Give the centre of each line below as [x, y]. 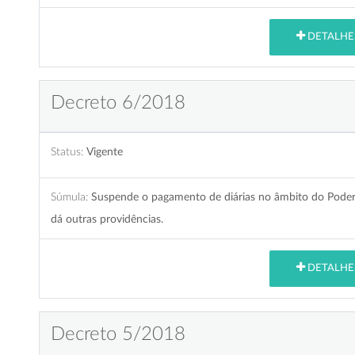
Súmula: [69, 197]
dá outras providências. [107, 219]
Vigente [105, 151]
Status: [67, 151]
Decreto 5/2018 [118, 334]
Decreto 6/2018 [118, 103]
